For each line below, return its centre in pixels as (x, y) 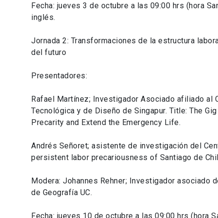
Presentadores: (59, 75)
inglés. (43, 17)
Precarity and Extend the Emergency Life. (106, 122)
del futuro (49, 52)
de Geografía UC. (62, 192)
